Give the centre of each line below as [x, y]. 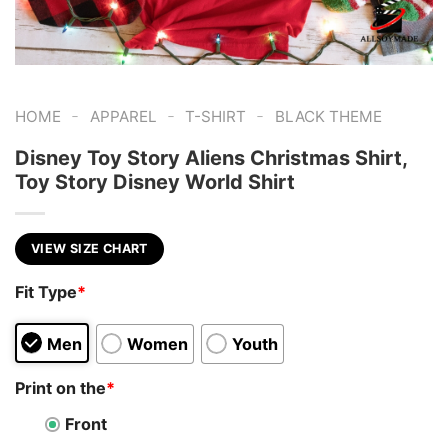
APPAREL [123, 116]
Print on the [60, 387]
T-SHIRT [216, 116]
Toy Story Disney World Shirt [155, 181]
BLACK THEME [328, 116]
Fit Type [46, 292]
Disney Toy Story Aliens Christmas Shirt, [211, 157]
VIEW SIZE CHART [89, 248]
